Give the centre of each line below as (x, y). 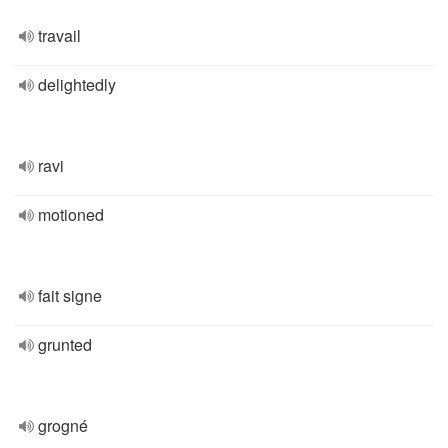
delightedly (77, 84)
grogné (63, 425)
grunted (65, 344)
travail (59, 35)
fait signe (70, 295)
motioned (71, 214)
